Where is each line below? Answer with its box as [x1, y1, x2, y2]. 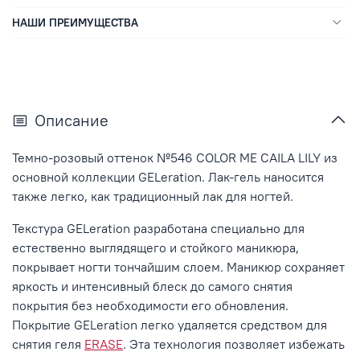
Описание [35, 110, 108, 131]
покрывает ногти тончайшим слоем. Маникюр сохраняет [12, 259, 345, 276]
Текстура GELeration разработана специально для [12, 220, 305, 237]
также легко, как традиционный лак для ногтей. [12, 188, 293, 205]
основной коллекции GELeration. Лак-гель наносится [12, 169, 324, 186]
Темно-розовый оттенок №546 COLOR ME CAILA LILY [12, 149, 321, 166]
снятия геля [12, 336, 84, 353]
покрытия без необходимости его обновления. [12, 297, 288, 314]
